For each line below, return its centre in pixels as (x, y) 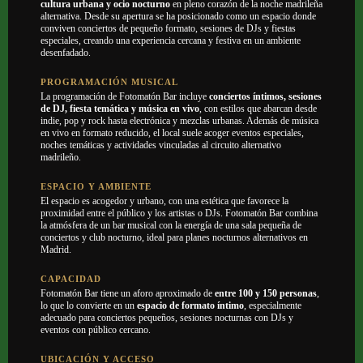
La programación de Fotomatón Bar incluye (125, 97)
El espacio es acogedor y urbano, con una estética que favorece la (164, 201)
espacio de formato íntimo (190, 306)
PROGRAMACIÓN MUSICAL (109, 82)
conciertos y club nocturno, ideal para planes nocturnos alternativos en (174, 238)
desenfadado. (66, 53)
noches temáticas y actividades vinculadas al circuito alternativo (161, 145)
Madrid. (56, 250)
